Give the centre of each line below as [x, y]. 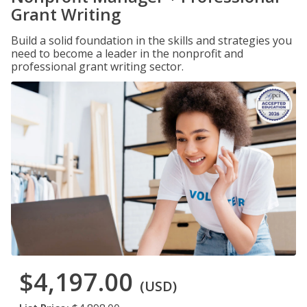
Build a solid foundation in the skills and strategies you [151, 40]
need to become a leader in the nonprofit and [127, 53]
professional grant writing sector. [97, 66]
